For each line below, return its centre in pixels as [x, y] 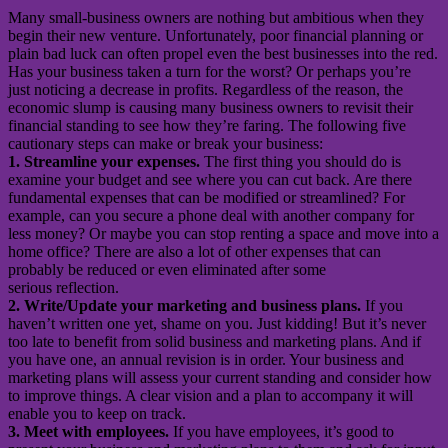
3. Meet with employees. [88, 432]
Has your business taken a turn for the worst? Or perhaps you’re [209, 72]
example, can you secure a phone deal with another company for [211, 216]
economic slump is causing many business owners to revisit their [210, 108]
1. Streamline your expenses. [106, 162]
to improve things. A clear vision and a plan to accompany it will [210, 396]
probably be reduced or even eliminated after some [167, 270]
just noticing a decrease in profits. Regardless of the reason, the [205, 90]
